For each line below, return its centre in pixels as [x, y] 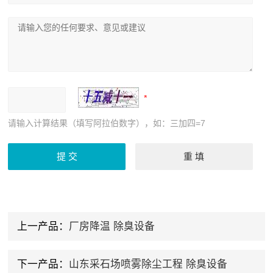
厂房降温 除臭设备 [112, 226]
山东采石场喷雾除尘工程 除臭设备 [148, 264]
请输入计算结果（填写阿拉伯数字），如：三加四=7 [107, 123]
